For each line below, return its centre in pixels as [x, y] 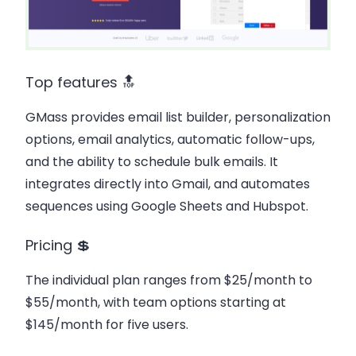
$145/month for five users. [107, 325]
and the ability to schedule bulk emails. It [152, 162]
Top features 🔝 [81, 83]
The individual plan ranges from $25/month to [169, 281]
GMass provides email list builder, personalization [178, 118]
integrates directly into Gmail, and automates [168, 184]
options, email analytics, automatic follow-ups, [170, 140]
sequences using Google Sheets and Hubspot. [167, 207]
